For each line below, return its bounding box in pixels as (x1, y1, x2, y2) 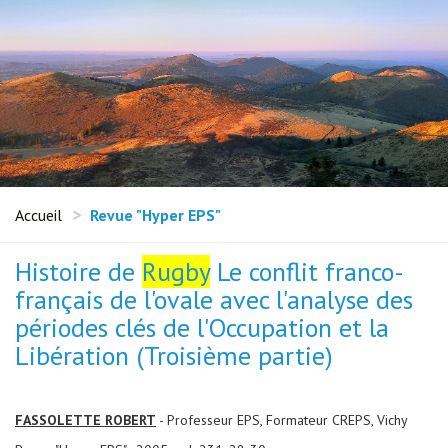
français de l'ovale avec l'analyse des (15, 283, 413, 317)
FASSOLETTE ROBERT (15, 411, 156, 430)
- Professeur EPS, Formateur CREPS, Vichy (156, 411, 408, 430)
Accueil (15, 205, 62, 226)
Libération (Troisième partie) (15, 339, 333, 373)
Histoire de (15, 255, 142, 289)
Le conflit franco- (210, 255, 404, 289)
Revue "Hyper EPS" (90, 205, 221, 226)
